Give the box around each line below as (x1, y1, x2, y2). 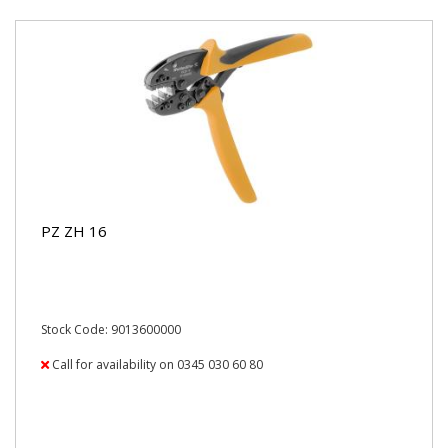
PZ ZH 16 (41, 220, 107, 241)
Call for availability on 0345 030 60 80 (49, 356, 263, 373)
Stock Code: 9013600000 (41, 321, 181, 338)
